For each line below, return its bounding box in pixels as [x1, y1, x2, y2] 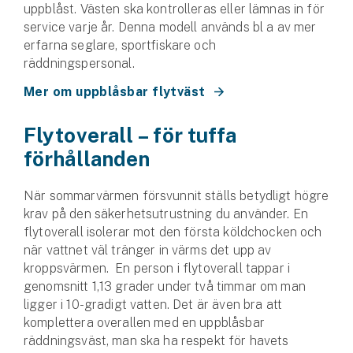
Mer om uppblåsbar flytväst [24, 84, 206, 99]
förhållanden [24, 146, 150, 171]
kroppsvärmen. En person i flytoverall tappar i [24, 260, 291, 276]
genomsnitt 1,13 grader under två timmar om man [24, 278, 306, 294]
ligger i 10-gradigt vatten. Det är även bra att [24, 296, 283, 312]
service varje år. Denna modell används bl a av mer [24, 19, 317, 35]
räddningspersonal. [24, 55, 135, 71]
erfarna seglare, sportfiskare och [24, 37, 216, 53]
